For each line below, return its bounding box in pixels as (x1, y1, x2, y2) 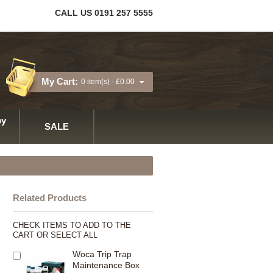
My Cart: (41, 76, 78, 87)
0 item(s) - (81, 77, 116, 86)
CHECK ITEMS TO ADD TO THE (13, 221, 131, 230)
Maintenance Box (73, 260, 140, 270)
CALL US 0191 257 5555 (55, 8, 153, 18)
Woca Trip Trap (73, 249, 132, 259)
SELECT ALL (51, 230, 97, 239)
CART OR (13, 230, 51, 239)
